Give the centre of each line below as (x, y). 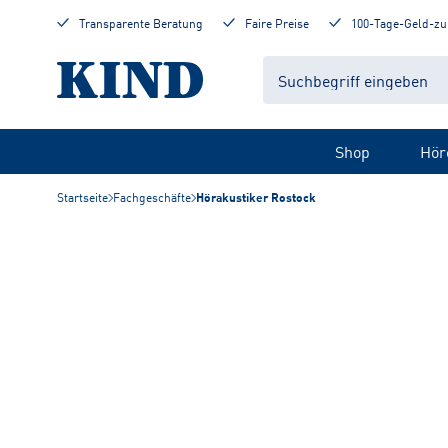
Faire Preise (277, 22)
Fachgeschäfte (152, 196)
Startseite (82, 196)
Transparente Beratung (141, 22)
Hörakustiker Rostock (256, 197)
